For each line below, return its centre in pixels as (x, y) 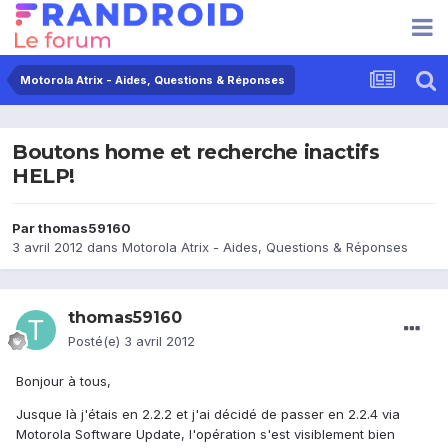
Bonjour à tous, (63, 381)
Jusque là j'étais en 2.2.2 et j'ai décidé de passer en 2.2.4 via (208, 414)
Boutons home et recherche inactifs (196, 152)
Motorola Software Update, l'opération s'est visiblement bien (205, 434)
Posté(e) (96, 341)
